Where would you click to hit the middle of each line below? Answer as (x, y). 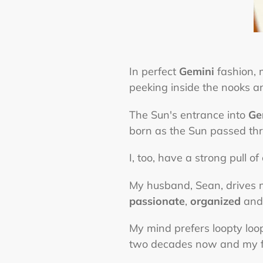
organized (216, 201)
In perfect (154, 72)
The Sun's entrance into (189, 114)
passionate (157, 201)
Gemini (197, 72)
